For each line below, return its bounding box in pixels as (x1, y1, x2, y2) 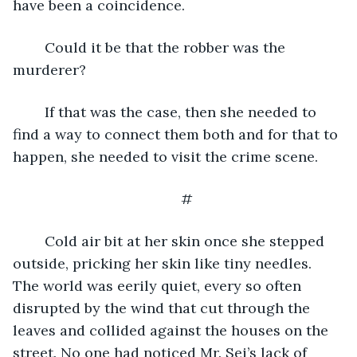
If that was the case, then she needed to (29, 102, 45, 121)
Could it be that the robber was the (29, 37, 45, 57)
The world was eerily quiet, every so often (13, 276, 305, 295)
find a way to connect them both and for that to (13, 124, 342, 143)
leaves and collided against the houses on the (13, 320, 332, 339)
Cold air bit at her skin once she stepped (29, 231, 45, 250)
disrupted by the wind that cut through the (13, 298, 314, 317)
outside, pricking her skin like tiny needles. (13, 253, 316, 273)
